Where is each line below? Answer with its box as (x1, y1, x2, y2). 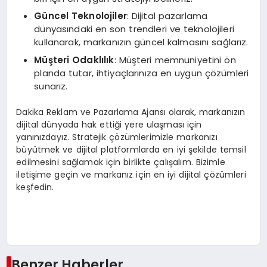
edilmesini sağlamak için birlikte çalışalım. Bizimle (16, 156, 225, 169)
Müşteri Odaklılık (34, 53, 114, 66)
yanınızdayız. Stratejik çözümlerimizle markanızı (16, 131, 218, 144)
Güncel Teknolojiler (34, 10, 127, 23)
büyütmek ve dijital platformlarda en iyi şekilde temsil (16, 144, 246, 156)
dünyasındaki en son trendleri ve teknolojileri (34, 23, 234, 36)
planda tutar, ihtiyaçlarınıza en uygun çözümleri (34, 66, 249, 79)
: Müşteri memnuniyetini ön (114, 53, 236, 66)
